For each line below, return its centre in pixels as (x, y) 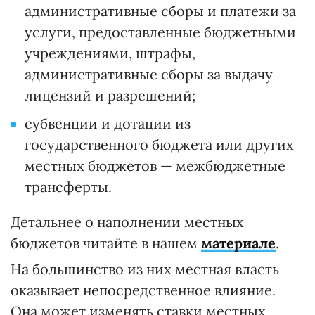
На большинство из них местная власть (145, 269)
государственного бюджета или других (159, 145)
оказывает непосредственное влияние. (143, 290)
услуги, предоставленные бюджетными (160, 32)
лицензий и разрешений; (110, 96)
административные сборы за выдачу (149, 75)
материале (238, 243)
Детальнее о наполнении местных (127, 222)
